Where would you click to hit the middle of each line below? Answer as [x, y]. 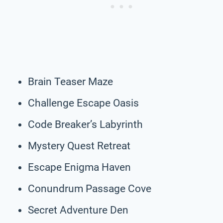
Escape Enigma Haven [79, 167]
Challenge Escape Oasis [83, 103]
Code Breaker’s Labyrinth [85, 124]
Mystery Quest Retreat [79, 146]
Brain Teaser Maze [70, 81]
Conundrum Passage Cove [90, 188]
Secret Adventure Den [78, 210]
